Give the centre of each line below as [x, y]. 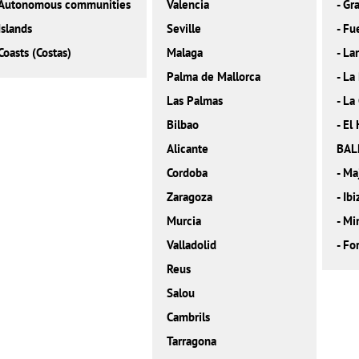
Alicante [188, 149]
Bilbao [183, 125]
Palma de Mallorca [214, 77]
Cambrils [189, 317]
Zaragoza [190, 197]
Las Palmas [195, 101]
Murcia [184, 221]
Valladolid [192, 245]
